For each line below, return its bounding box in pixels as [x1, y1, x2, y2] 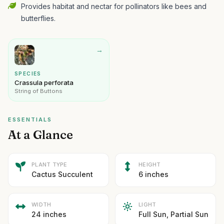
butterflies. [21, 14, 55, 22]
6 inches [138, 170, 168, 178]
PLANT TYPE [31, 161, 67, 168]
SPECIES [14, 70, 41, 76]
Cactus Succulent [31, 170, 93, 178]
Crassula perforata [14, 78, 73, 86]
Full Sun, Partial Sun [138, 210, 208, 218]
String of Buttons [14, 87, 62, 94]
